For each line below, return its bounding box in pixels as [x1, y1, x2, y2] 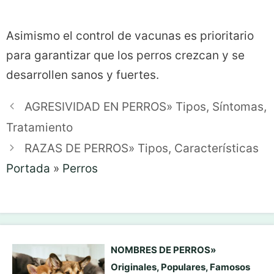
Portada [6, 161, 50, 176]
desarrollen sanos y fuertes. [6, 67, 159, 82]
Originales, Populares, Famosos [111, 261, 250, 273]
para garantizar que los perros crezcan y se [6, 48, 245, 62]
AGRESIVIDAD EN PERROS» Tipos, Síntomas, [24, 99, 267, 114]
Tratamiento [6, 120, 73, 135]
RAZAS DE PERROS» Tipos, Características [24, 141, 259, 155]
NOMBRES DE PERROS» [111, 243, 216, 256]
